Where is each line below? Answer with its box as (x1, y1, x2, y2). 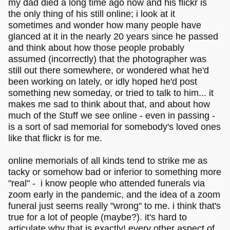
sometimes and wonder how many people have (8, 20, 201, 30)
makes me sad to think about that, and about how (8, 99, 210, 109)
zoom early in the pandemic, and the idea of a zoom (8, 189, 220, 200)
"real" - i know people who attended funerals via (8, 178, 205, 188)
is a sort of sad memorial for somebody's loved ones (8, 121, 221, 132)
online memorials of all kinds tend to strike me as (8, 155, 207, 166)
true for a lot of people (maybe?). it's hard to (8, 212, 187, 222)
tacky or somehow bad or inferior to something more (8, 166, 221, 177)
